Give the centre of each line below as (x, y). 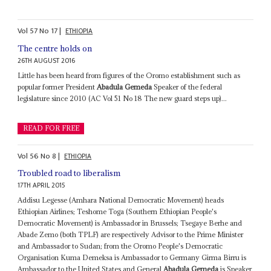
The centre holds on (55, 48)
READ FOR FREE (51, 128)
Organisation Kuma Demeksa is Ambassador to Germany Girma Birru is (132, 258)
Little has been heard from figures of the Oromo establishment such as (129, 75)
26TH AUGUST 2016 (47, 60)
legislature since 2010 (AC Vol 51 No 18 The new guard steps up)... (122, 98)
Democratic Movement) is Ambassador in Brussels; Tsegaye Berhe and (130, 223)
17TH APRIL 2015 (42, 186)
